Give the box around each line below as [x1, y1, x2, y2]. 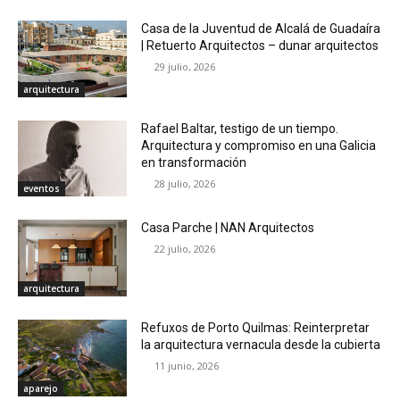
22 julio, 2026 [154, 242, 216, 256]
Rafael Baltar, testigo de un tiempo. [141, 121, 339, 136]
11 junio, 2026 [154, 359, 220, 373]
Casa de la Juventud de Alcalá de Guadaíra [141, 21, 381, 36]
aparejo [23, 381, 58, 395]
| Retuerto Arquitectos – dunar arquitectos [141, 38, 379, 53]
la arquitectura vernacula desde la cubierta [141, 337, 381, 353]
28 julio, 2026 [154, 176, 216, 190]
